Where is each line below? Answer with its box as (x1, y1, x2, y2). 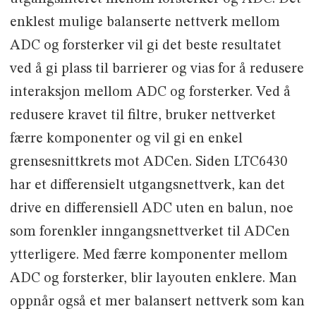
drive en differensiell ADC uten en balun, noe (9, 201, 293, 216)
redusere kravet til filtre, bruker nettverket (9, 108, 276, 123)
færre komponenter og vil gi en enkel (9, 131, 243, 146)
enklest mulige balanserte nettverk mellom (9, 15, 280, 30)
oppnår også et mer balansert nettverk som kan (9, 294, 305, 309)
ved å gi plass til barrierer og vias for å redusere (9, 61, 304, 76)
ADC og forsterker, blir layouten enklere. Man (9, 271, 297, 286)
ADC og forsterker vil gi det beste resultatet (9, 38, 281, 53)
